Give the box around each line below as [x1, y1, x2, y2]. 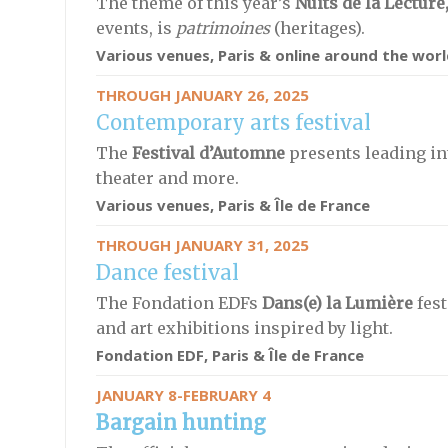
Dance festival [95, 260, 239, 285]
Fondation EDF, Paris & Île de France [95, 345, 364, 365]
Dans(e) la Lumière [261, 293, 413, 313]
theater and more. [95, 168, 239, 188]
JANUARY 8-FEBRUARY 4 [95, 385, 271, 405]
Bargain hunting [95, 410, 266, 435]
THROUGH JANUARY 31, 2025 [95, 235, 309, 255]
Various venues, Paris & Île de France [95, 195, 370, 215]
